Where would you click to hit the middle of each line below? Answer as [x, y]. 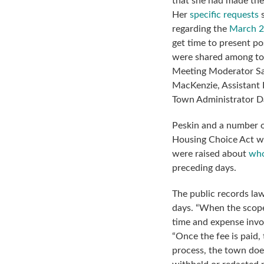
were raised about [210, 154]
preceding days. [204, 168]
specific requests [224, 14]
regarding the [201, 29]
